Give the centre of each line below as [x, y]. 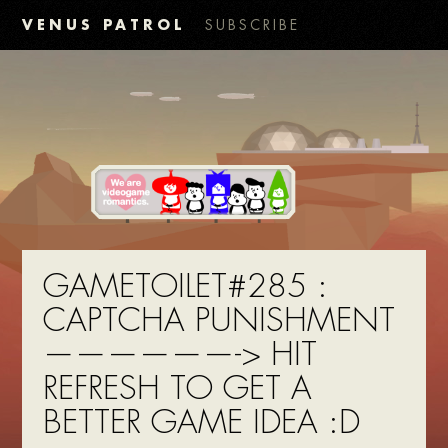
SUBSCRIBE [253, 25]
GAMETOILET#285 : [185, 287]
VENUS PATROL [104, 24]
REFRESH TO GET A [177, 389]
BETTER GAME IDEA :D [201, 423]
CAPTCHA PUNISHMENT [218, 321]
